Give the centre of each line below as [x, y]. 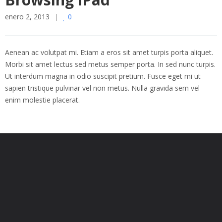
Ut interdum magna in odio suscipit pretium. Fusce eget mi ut [103, 76]
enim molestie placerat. [42, 100]
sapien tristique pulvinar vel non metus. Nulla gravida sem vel [102, 88]
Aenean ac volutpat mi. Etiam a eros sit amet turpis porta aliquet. [109, 52]
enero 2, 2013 [27, 17]
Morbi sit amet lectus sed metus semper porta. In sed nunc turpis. [110, 64]
